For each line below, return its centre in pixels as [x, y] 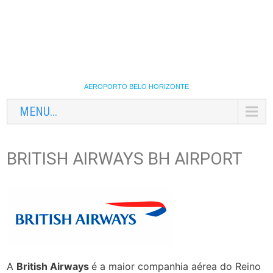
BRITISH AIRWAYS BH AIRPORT [125, 159]
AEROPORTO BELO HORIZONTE [136, 87]
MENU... [39, 112]
